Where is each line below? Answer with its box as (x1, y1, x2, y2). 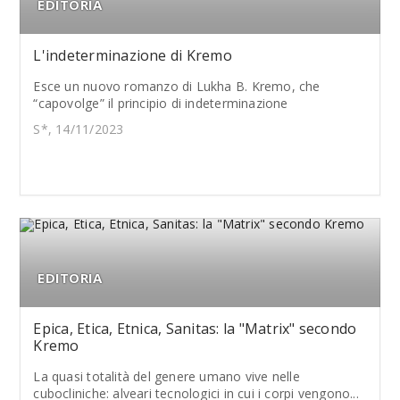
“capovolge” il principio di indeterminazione (33, 95, 288, 112)
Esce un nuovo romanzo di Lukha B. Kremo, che (33, 78, 321, 95)
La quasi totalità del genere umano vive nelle (33, 368, 300, 385)
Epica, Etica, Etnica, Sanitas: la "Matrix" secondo (33, 319, 357, 338)
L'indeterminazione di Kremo (33, 46, 232, 65)
